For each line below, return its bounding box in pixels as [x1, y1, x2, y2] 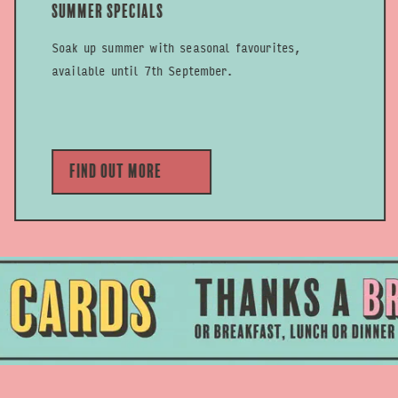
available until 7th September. [51, 59, 232, 81]
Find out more [68, 161, 161, 181]
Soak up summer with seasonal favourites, [51, 36, 300, 58]
